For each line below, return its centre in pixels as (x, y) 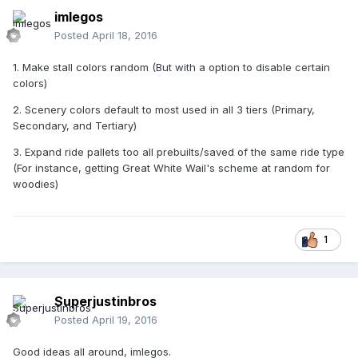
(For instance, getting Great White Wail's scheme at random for (171, 168)
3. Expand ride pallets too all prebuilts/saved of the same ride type (179, 152)
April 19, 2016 (125, 320)
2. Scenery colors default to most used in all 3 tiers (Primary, (164, 110)
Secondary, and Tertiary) (75, 126)
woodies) (36, 184)
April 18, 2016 (125, 36)
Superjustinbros (105, 302)
